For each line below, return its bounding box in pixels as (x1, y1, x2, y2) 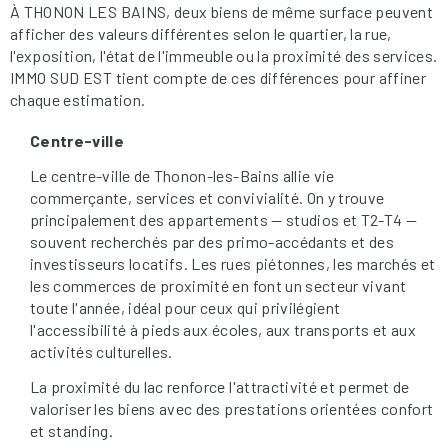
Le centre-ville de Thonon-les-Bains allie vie (30, 165, 335, 185)
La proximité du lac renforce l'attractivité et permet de (30, 376, 410, 396)
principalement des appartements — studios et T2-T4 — (30, 209, 418, 229)
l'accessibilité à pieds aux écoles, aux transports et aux (30, 319, 416, 339)
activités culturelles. (30, 341, 173, 361)
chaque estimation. (10, 89, 146, 109)
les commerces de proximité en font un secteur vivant (30, 275, 407, 295)
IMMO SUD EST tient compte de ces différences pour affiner (10, 67, 426, 87)
